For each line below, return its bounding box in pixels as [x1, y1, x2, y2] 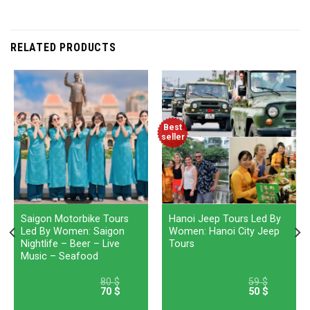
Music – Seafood [20, 250, 98, 262]
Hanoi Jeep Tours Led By [168, 212, 281, 225]
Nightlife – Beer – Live [20, 237, 120, 250]
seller [161, 132, 185, 143]
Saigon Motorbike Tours [20, 212, 129, 225]
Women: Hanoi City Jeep [168, 225, 280, 237]
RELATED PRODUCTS [10, 40, 116, 54]
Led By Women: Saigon [20, 225, 125, 237]
